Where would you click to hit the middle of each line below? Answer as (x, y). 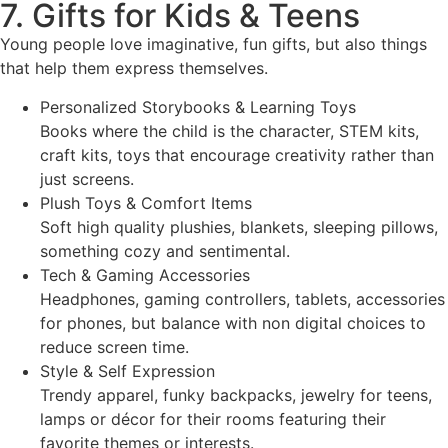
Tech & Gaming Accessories (145, 274)
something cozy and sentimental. (165, 250)
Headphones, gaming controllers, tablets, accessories (242, 298)
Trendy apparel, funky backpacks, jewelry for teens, (236, 394)
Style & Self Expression (127, 370)
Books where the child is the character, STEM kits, (229, 130)
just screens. (87, 178)
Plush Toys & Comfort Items (146, 202)
